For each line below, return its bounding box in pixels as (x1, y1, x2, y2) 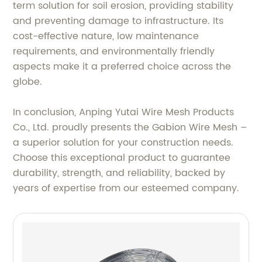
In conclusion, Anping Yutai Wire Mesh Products (13, 104, 235, 120)
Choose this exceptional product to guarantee (13, 150, 231, 166)
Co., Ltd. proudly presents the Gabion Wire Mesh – (13, 119, 247, 135)
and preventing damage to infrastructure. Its (13, 13, 224, 29)
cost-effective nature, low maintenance (13, 28, 199, 44)
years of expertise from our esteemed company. (13, 180, 240, 196)
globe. (13, 74, 43, 89)
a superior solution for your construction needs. (13, 135, 234, 150)
